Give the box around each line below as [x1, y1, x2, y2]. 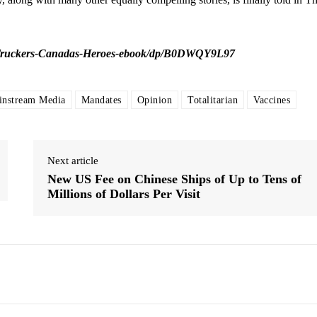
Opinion [137, 94, 172, 105]
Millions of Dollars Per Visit [47, 186, 201, 201]
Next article [47, 154, 99, 166]
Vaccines [253, 94, 290, 105]
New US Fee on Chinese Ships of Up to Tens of [47, 171, 302, 186]
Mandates [81, 94, 122, 105]
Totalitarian [188, 94, 238, 105]
